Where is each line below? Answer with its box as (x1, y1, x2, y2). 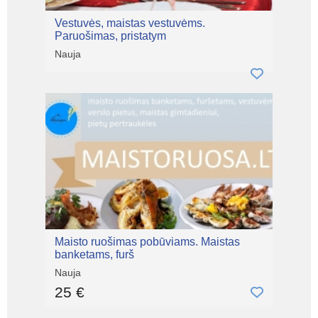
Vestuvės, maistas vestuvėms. (55, 17, 205, 29)
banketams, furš (55, 248, 134, 261)
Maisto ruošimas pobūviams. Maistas (55, 236, 240, 248)
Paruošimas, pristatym (55, 30, 166, 42)
